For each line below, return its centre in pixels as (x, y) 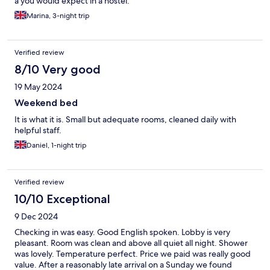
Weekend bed (46, 103)
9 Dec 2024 (36, 217)
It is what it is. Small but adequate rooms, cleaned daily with (125, 120)
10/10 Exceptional (62, 199)
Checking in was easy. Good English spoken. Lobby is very (122, 232)
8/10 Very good (58, 70)
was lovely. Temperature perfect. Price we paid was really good (133, 254)
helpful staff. (38, 130)
